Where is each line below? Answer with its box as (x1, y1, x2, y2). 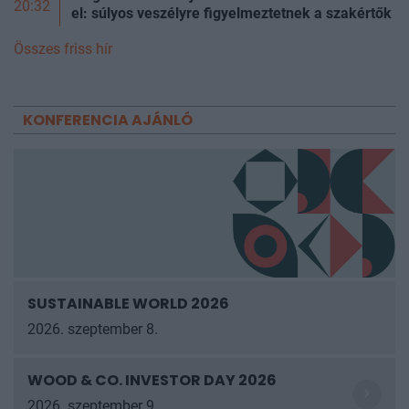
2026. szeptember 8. (27, 320, 158, 338)
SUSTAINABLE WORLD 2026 (27, 292, 229, 314)
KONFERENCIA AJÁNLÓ (23, 109, 193, 131)
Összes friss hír (14, 39, 112, 58)
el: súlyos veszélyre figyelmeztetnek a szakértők (71, 4, 392, 22)
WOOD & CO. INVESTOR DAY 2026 (27, 369, 277, 391)
